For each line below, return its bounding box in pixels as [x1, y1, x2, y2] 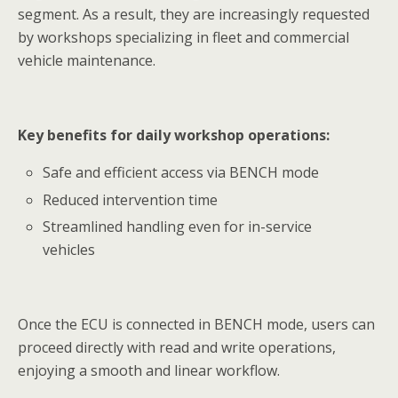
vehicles [43, 239, 96, 259]
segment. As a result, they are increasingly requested [18, 4, 370, 25]
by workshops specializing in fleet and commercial [18, 28, 349, 48]
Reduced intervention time [43, 189, 219, 210]
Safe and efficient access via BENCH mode [43, 163, 320, 183]
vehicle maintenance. [18, 51, 155, 71]
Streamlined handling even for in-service [43, 216, 313, 236]
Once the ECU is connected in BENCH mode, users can [18, 314, 375, 334]
